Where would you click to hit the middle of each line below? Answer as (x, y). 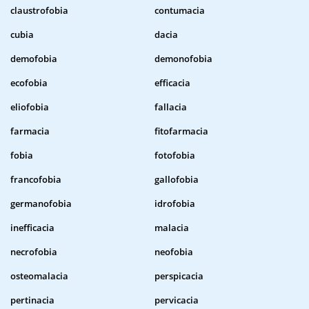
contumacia (180, 11)
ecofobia (29, 83)
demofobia (34, 59)
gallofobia (177, 180)
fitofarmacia (181, 131)
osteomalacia (39, 276)
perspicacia (179, 276)
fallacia (171, 107)
